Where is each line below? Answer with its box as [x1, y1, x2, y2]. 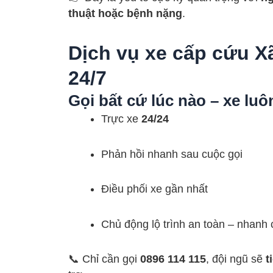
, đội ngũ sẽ [206, 253, 266, 266]
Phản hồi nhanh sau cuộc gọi [101, 147, 243, 160]
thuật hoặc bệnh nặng [68, 7, 182, 19]
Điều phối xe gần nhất [101, 183, 208, 196]
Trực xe [101, 113, 141, 126]
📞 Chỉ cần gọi [68, 253, 140, 266]
